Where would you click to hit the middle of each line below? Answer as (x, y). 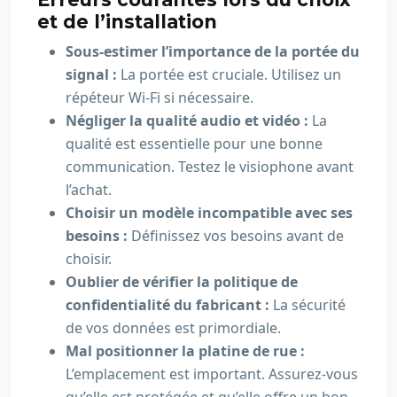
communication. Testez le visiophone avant (210, 167)
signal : (93, 74)
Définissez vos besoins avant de (237, 236)
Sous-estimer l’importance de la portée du (213, 51)
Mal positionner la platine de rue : (185, 351)
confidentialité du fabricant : (169, 305)
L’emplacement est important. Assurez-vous (212, 374)
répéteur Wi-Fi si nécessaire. (160, 97)
